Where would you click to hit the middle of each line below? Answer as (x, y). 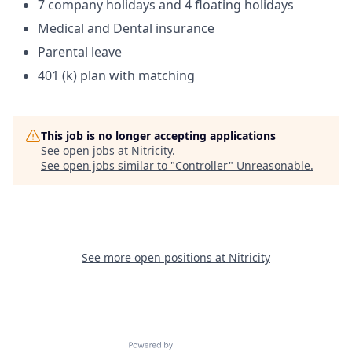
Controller (202, 165)
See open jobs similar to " (108, 165)
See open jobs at (86, 150)
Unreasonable (273, 165)
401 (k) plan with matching (116, 75)
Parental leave (80, 52)
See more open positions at (155, 257)
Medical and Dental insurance (126, 28)
